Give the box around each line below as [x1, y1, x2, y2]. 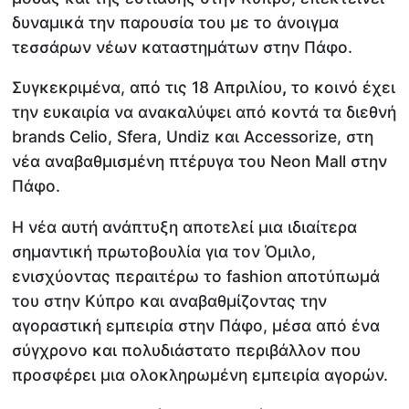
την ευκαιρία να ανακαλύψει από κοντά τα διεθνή [12, 102, 397, 122]
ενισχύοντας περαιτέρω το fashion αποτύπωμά [12, 266, 381, 286]
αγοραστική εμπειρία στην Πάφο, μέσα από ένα [12, 315, 381, 335]
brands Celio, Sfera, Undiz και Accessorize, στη [12, 127, 374, 147]
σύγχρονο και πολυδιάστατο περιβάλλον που [12, 340, 362, 360]
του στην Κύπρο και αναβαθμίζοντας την [12, 290, 328, 310]
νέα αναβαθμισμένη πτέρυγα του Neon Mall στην [12, 152, 388, 172]
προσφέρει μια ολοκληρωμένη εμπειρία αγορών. [12, 364, 389, 384]
